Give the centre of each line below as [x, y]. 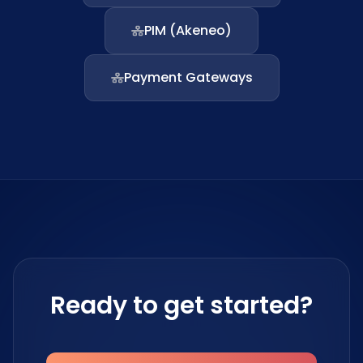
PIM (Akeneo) [188, 30]
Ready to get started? [181, 305]
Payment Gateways [188, 77]
